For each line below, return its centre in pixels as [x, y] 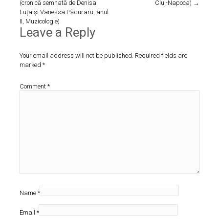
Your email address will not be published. [77, 55]
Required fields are [161, 55]
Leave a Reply [57, 32]
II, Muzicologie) [40, 21]
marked [31, 65]
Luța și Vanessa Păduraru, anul [64, 12]
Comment [33, 87]
